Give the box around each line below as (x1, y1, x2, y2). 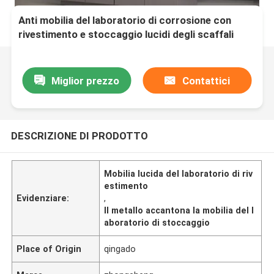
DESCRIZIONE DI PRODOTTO (10, 129, 148, 142)
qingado (104, 243, 136, 254)
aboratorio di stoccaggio (104, 217, 210, 228)
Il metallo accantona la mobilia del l (104, 205, 254, 215)
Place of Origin (17, 243, 82, 254)
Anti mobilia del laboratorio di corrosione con (18, 14, 232, 27)
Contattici (182, 74, 230, 87)
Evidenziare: (17, 193, 70, 203)
